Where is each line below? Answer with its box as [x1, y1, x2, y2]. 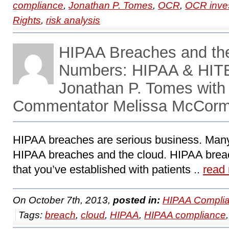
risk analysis [46, 15, 100, 26]
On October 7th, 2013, [13, 195, 113, 205]
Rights [13, 15, 41, 26]
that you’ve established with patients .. [13, 163, 203, 176]
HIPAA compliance [144, 210, 226, 220]
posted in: [113, 195, 160, 205]
